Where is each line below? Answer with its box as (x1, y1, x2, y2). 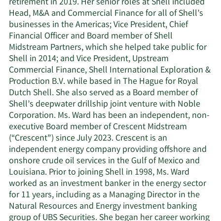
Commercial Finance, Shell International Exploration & (9, 64, 211, 77)
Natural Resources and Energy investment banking (9, 200, 197, 214)
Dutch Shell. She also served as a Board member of (9, 87, 198, 100)
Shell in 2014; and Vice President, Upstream (9, 53, 169, 66)
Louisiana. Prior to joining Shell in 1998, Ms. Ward (9, 166, 189, 180)
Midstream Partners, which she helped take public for (9, 41, 207, 55)
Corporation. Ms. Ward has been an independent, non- (9, 110, 210, 123)
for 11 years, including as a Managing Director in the (9, 189, 200, 202)
